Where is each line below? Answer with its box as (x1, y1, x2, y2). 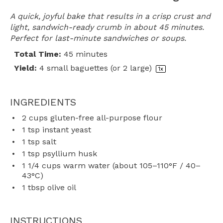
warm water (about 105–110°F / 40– (61, 161, 201, 171)
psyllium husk (40, 149, 97, 159)
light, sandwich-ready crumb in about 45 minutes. (10, 22, 204, 32)
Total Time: (14, 49, 61, 59)
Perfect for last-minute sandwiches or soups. (10, 33, 186, 43)
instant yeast (40, 125, 91, 135)
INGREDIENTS (10, 96, 76, 109)
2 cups (22, 113, 48, 123)
